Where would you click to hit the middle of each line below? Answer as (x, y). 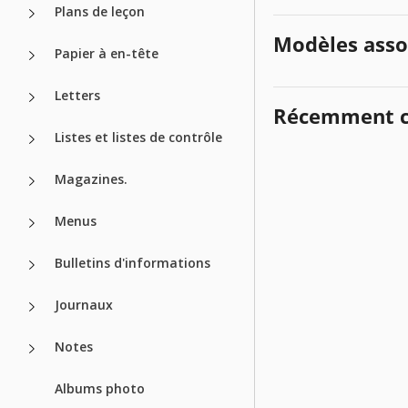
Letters (77, 95)
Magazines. (91, 178)
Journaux (84, 304)
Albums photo (100, 388)
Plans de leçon (100, 11)
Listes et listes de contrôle (138, 137)
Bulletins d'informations (133, 262)
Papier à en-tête (107, 53)
